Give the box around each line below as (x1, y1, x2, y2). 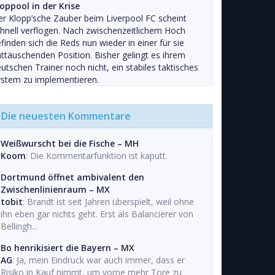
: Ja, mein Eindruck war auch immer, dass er (12, 254, 185, 266)
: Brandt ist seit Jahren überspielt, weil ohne (23, 196, 194, 207)
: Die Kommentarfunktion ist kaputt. (26, 150, 168, 161)
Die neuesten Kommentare (1, 109, 131, 123)
